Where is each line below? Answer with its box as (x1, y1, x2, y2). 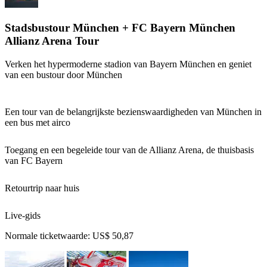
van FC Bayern (5, 155, 63, 166)
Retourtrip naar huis (5, 182, 79, 193)
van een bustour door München (5, 69, 122, 80)
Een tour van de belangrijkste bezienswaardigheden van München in (5, 106, 262, 117)
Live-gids (5, 210, 41, 221)
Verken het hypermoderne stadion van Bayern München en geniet (5, 58, 252, 69)
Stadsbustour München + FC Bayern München (5, 21, 235, 34)
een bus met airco (5, 117, 70, 128)
